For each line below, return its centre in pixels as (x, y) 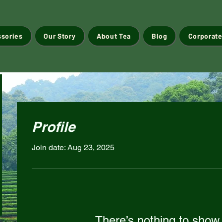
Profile (54, 127)
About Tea (114, 36)
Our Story (60, 36)
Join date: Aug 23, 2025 (73, 147)
